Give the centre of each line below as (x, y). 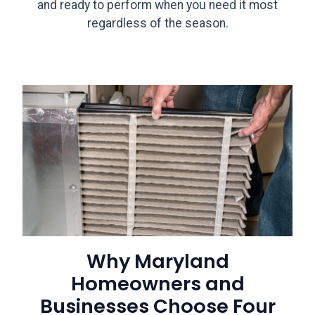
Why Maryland (157, 262)
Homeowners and (157, 284)
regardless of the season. (157, 24)
